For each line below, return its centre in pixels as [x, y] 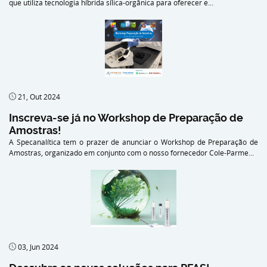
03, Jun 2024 [37, 246]
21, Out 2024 [38, 96]
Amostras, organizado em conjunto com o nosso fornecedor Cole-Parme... [131, 152]
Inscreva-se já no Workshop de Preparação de [126, 117]
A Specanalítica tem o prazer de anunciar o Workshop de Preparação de [133, 142]
